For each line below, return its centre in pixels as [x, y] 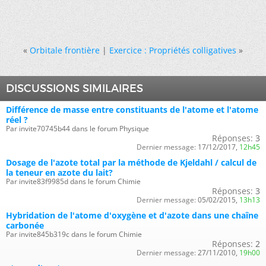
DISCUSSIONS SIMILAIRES [75, 88]
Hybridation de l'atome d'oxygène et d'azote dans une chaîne [132, 215]
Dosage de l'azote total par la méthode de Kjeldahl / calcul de [131, 162]
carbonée [25, 225]
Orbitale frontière [65, 50]
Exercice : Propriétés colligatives [173, 50]
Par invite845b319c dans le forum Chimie [74, 234]
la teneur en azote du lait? [59, 172]
